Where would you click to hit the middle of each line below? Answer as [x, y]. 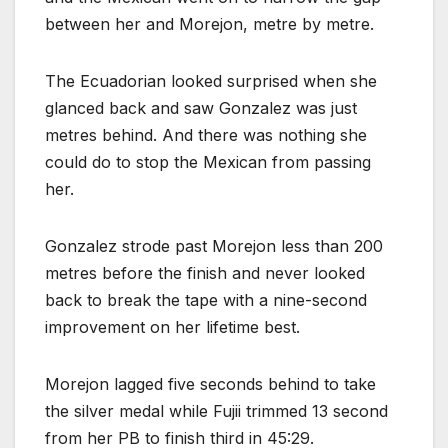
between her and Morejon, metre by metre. [209, 23]
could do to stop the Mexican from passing [208, 161]
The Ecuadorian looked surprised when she [211, 80]
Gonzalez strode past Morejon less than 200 [214, 245]
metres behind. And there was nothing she [206, 134]
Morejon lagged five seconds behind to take [210, 383]
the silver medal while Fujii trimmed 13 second [216, 410]
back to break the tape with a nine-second [206, 299]
